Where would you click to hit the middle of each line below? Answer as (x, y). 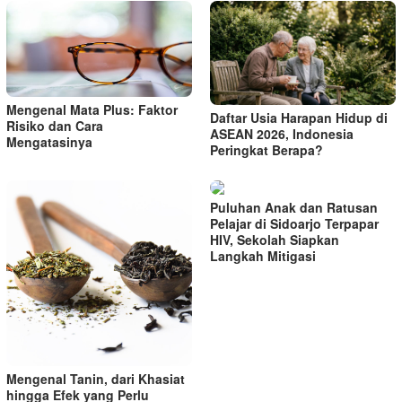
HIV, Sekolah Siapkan (275, 239)
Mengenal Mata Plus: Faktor (92, 110)
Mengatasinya (49, 142)
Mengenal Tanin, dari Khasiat (96, 378)
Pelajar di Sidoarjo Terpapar (294, 223)
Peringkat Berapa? (267, 149)
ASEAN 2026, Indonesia (282, 133)
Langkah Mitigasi (263, 255)
